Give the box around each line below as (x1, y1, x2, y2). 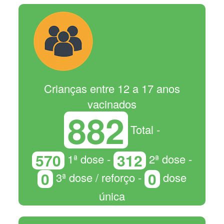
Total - (130, 121, 160, 137)
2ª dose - (146, 150, 192, 166)
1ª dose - (64, 150, 113, 166)
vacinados (87, 95, 136, 111)
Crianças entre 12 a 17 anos (44, 80, 180, 96)
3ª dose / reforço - (53, 169, 144, 185)
